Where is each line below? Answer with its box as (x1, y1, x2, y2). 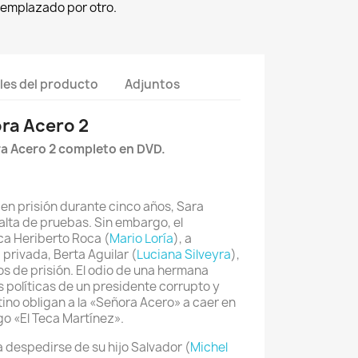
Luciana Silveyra (137, 246, 231, 263)
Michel (190, 339, 228, 356)
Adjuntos (125, 75, 181, 93)
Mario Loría (109, 230, 173, 247)
